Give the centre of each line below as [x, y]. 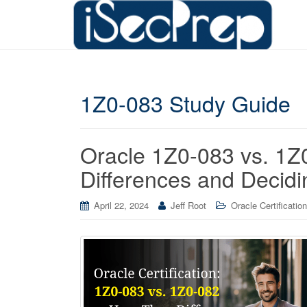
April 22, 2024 [121, 205]
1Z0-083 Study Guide [185, 103]
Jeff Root [188, 205]
